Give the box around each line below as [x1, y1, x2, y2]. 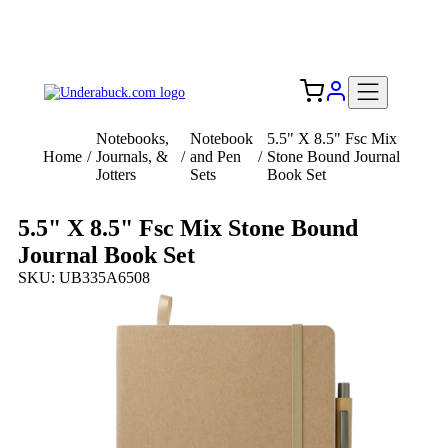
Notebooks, [96, 130, 169, 147]
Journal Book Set [18, 242, 195, 269]
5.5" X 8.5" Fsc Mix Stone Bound [18, 215, 358, 242]
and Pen [190, 148, 242, 165]
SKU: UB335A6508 [18, 269, 150, 287]
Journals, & [96, 148, 168, 165]
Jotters [96, 166, 136, 183]
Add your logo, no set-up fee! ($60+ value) [88, 16, 360, 33]
